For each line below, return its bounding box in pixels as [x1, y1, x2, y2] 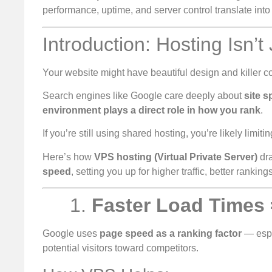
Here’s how [42, 151, 94, 162]
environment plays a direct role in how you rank [42, 104, 260, 115]
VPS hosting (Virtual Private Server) [94, 151, 257, 162]
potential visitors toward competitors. [42, 243, 199, 254]
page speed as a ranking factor [100, 228, 242, 239]
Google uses [42, 228, 100, 239]
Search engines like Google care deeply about [42, 90, 244, 101]
